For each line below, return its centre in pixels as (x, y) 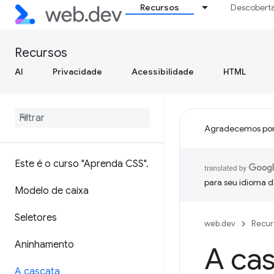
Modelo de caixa (52, 191)
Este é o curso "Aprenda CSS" (80, 164)
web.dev (220, 224)
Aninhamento (44, 245)
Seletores (36, 218)
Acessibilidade (163, 72)
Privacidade (77, 72)
